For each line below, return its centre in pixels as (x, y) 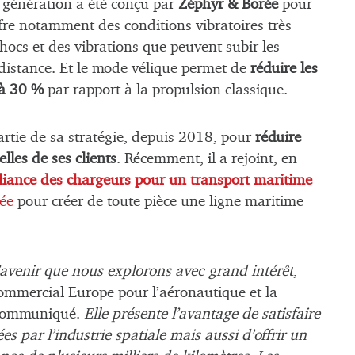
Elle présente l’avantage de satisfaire (202, 314)
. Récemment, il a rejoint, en (207, 159)
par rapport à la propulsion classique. (166, 90)
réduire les (284, 68)
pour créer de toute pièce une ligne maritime (158, 202)
